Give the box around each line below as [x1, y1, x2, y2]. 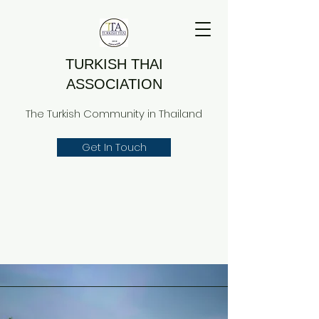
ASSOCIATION [66, 76, 162, 92]
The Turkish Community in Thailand [26, 106, 202, 121]
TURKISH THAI [65, 56, 163, 72]
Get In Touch [81, 140, 147, 155]
